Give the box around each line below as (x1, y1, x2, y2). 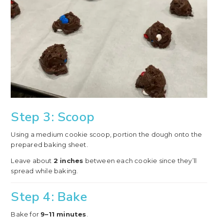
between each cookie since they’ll (83, 157, 197, 165)
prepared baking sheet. (11, 141, 88, 149)
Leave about (11, 157, 54, 165)
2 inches (53, 157, 84, 165)
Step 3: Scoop (11, 109, 94, 126)
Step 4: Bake (11, 188, 87, 206)
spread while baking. (11, 167, 78, 175)
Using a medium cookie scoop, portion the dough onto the (11, 130, 202, 139)
